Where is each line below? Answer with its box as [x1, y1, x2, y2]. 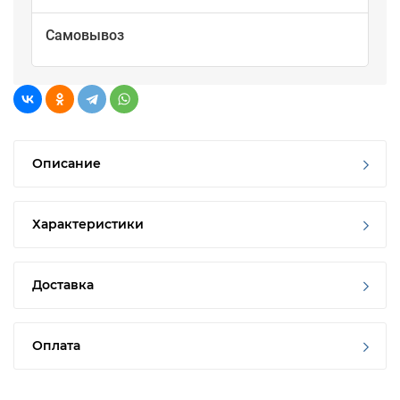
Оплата [32, 337, 80, 354]
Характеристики [32, 216, 144, 233]
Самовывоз [46, 27, 124, 45]
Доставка [32, 277, 94, 294]
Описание [32, 155, 101, 172]
